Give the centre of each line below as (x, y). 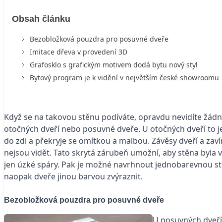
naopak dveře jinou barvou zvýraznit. (73, 176)
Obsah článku (41, 19)
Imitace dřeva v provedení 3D (79, 52)
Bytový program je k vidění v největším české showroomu (124, 77)
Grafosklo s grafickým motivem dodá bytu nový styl (114, 64)
